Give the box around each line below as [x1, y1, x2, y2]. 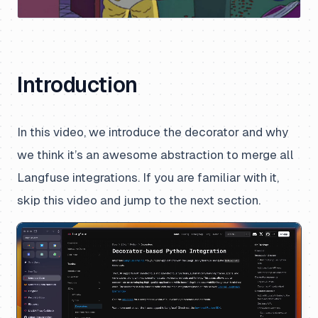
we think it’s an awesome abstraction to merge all [17, 147, 294, 162]
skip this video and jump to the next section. [17, 192, 261, 207]
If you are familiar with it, [143, 170, 279, 185]
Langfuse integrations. [17, 170, 143, 185]
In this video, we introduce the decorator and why [17, 124, 288, 139]
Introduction [17, 72, 138, 97]
